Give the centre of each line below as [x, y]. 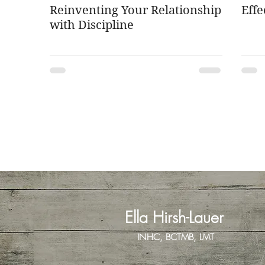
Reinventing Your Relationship [135, 10]
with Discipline [92, 25]
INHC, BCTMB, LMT [176, 237]
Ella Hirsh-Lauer [174, 217]
